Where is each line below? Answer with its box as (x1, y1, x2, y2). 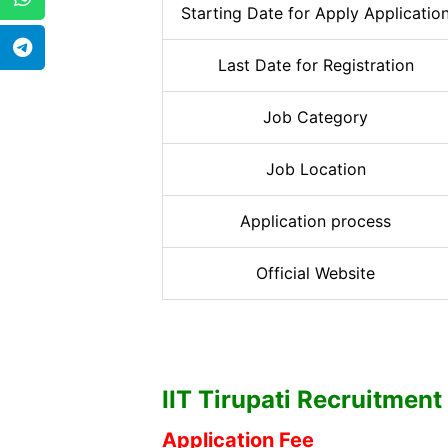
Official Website (256, 262, 375, 283)
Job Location (265, 158, 366, 179)
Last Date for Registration (217, 54, 414, 75)
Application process (240, 210, 391, 231)
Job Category (263, 106, 368, 127)
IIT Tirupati (162, 385, 297, 415)
